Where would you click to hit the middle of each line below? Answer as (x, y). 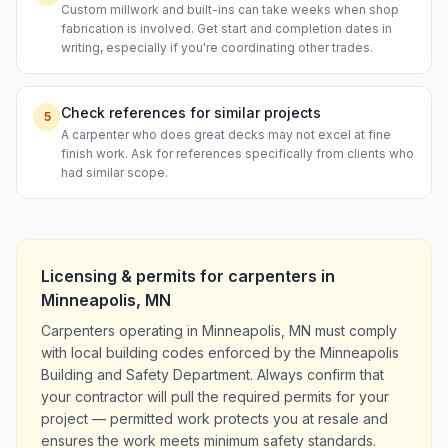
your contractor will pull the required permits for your (215, 396)
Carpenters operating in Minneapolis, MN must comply (219, 330)
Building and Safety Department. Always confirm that (212, 374)
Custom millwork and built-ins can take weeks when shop (230, 9)
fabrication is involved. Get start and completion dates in (226, 28)
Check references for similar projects (191, 112)
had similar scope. (114, 172)
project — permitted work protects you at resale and (214, 418)
